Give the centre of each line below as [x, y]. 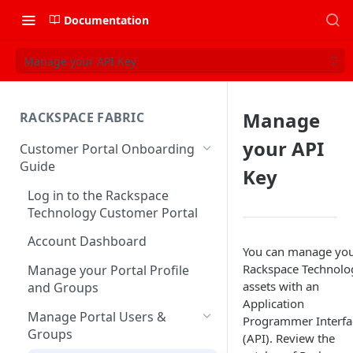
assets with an [281, 286]
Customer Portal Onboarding [107, 149]
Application [273, 303]
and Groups [63, 288]
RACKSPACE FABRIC [82, 117]
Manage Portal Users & [97, 316]
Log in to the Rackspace [98, 195]
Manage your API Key [80, 61]
